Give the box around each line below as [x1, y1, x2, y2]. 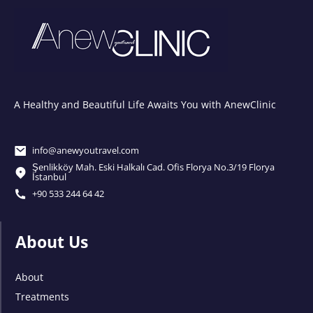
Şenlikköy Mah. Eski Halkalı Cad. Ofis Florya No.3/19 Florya [31, 161, 275, 174]
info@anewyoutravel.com [31, 144, 139, 157]
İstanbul [31, 170, 66, 184]
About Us [15, 230, 88, 253]
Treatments [15, 290, 69, 304]
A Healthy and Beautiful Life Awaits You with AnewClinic [14, 97, 276, 111]
